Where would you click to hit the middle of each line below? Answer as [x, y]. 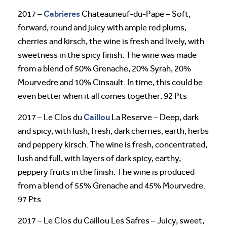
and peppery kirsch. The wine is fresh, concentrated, [112, 144]
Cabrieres [62, 13]
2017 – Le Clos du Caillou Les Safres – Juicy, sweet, [111, 220]
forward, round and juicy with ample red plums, [102, 27]
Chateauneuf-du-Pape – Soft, [135, 14]
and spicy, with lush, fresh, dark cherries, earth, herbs [113, 131]
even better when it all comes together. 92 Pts [102, 96]
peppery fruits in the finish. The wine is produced [106, 172]
